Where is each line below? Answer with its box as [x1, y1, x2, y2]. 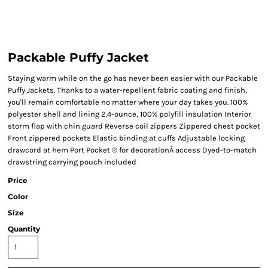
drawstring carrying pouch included [8, 157, 136, 166]
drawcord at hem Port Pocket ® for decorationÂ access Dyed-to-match [8, 145, 257, 154]
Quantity [8, 224, 40, 233]
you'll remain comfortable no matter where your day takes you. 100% [8, 98, 248, 106]
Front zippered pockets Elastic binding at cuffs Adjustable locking [8, 133, 245, 142]
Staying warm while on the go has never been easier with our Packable [8, 74, 258, 83]
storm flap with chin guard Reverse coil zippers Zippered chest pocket [8, 121, 260, 130]
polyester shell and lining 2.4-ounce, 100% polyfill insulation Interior [8, 109, 251, 118]
